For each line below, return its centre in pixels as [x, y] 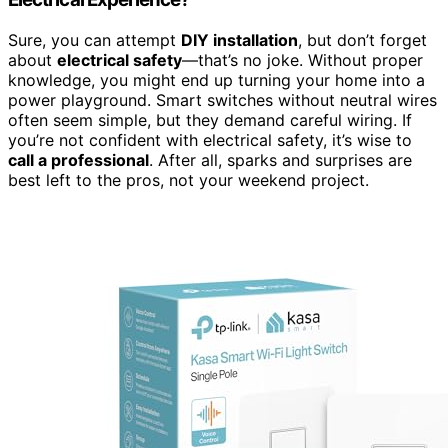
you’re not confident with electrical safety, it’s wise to [210, 139]
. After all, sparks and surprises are [280, 159]
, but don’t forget [362, 39]
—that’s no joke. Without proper [302, 59]
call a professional [78, 159]
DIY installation [239, 39]
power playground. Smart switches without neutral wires [222, 99]
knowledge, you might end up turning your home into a [216, 79]
